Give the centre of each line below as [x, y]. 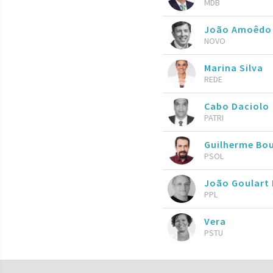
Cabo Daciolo [237, 106]
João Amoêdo [238, 29]
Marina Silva [234, 67]
